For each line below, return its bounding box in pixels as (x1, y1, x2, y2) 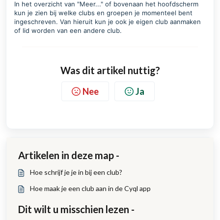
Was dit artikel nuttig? (60, 64, 160, 76)
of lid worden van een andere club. (14, 27, 122, 34)
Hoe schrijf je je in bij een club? (30, 168, 122, 176)
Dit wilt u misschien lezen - (18, 203, 135, 215)
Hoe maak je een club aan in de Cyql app (30, 184, 151, 192)
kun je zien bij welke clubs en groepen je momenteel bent (14, 9, 192, 17)
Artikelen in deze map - (18, 149, 119, 161)
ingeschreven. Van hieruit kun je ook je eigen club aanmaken (14, 18, 201, 26)
